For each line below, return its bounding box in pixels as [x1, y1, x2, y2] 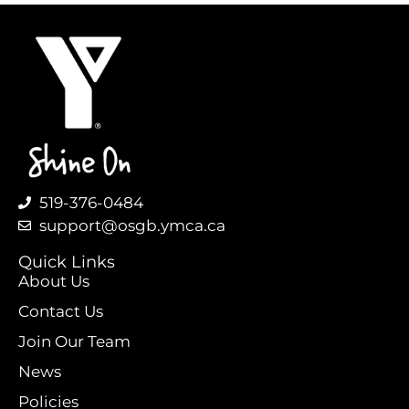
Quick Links [18, 252, 115, 273]
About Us [18, 272, 89, 291]
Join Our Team [18, 332, 131, 351]
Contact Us [18, 302, 103, 321]
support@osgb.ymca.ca [38, 216, 225, 236]
